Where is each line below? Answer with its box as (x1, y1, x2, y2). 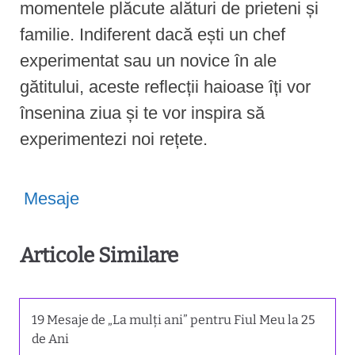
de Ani (32, 331, 69, 347)
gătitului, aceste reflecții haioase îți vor (20, 76, 311, 97)
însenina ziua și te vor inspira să (20, 102, 265, 123)
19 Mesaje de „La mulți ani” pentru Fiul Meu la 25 (32, 312, 315, 328)
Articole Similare (20, 242, 178, 268)
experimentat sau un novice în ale (20, 50, 277, 71)
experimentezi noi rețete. (20, 128, 208, 149)
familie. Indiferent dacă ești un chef (20, 24, 285, 44)
